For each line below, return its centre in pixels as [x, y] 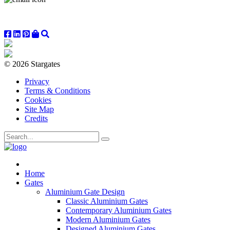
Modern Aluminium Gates [108, 219]
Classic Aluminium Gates [107, 201]
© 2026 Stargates [32, 64]
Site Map [39, 109]
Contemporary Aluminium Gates [119, 210]
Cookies [38, 100]
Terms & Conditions [57, 90]
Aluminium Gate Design [85, 191]
